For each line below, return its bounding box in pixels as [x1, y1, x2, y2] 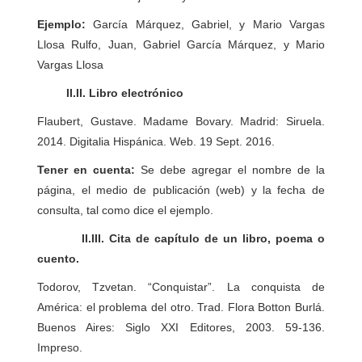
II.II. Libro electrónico [37, 86, 184, 99]
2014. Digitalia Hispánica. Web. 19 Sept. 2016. [37, 135, 276, 148]
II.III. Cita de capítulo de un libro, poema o [37, 232, 325, 245]
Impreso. [37, 341, 83, 354]
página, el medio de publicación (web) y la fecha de [37, 183, 325, 196]
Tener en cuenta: [37, 163, 141, 176]
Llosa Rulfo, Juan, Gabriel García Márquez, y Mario [37, 38, 325, 51]
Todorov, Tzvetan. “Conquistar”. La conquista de [37, 280, 325, 293]
